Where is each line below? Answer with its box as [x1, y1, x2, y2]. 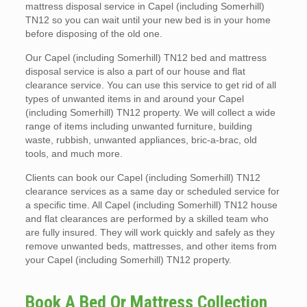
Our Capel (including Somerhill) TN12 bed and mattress [25, 52, 267, 63]
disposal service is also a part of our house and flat [25, 66, 245, 77]
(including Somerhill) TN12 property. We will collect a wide [25, 107, 275, 118]
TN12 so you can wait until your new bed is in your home [25, 14, 271, 25]
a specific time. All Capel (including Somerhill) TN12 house [25, 199, 278, 210]
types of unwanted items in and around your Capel [25, 93, 244, 104]
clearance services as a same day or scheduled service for [25, 186, 280, 197]
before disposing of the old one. [25, 28, 162, 39]
